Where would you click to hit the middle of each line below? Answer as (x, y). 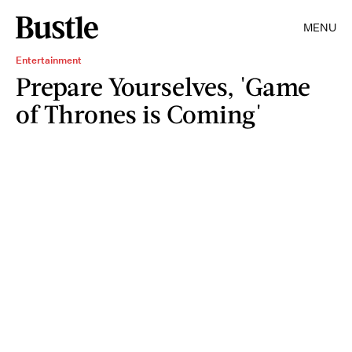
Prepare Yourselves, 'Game (163, 86)
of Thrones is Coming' (139, 114)
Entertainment (49, 60)
